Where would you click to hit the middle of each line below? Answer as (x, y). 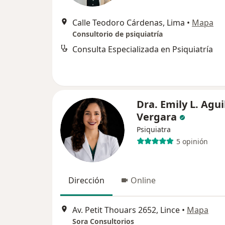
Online (143, 180)
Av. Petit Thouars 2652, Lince (126, 210)
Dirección (86, 180)
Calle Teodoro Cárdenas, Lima (129, 23)
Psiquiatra (154, 129)
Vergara (157, 117)
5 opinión (192, 141)
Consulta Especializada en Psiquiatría (143, 49)
